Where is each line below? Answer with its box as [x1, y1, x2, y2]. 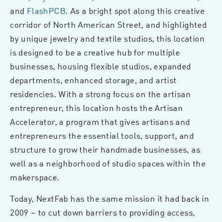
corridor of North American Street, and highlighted [10, 18, 207, 31]
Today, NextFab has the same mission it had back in [10, 192, 210, 205]
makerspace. [10, 171, 60, 183]
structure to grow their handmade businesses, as [10, 143, 200, 156]
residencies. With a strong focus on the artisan [10, 88, 191, 100]
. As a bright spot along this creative [65, 4, 205, 17]
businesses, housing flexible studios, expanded [10, 60, 191, 72]
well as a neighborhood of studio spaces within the [10, 157, 206, 169]
